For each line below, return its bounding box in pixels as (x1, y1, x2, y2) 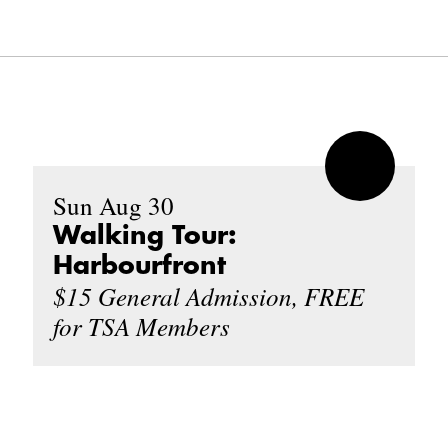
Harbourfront (53, 252, 227, 278)
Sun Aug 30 (53, 188, 175, 222)
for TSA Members (53, 308, 231, 343)
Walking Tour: (53, 222, 237, 248)
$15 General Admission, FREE (53, 278, 365, 313)
